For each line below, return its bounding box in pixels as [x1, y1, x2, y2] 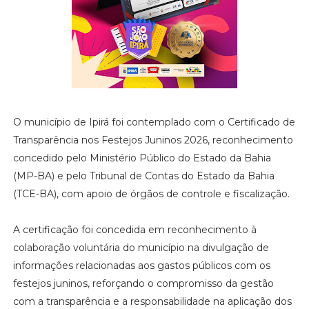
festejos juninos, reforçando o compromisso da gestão [12, 277, 274, 290]
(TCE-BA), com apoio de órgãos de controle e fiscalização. [12, 187, 290, 200]
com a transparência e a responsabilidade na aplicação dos [12, 295, 292, 308]
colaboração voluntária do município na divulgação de [12, 241, 269, 254]
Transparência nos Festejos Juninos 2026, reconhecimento [12, 133, 293, 146]
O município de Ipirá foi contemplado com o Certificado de [12, 115, 295, 128]
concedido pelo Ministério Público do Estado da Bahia [12, 151, 271, 164]
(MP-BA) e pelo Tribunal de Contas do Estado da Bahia [12, 169, 275, 182]
